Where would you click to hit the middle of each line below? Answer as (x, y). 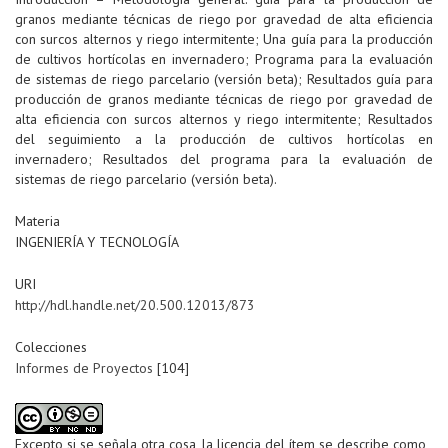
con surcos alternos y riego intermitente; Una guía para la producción (224, 39)
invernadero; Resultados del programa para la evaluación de (224, 159)
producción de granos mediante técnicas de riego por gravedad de (224, 99)
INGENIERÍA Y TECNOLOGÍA (97, 242)
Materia (37, 221)
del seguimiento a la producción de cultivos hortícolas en (224, 139)
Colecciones (51, 347)
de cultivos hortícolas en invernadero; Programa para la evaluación (224, 59)
